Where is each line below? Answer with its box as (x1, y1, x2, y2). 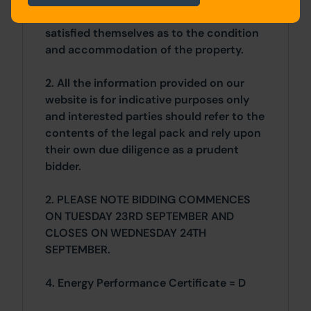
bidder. (45, 159, 81, 174)
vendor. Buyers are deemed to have (45, 9, 231, 24)
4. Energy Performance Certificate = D (45, 276, 246, 291)
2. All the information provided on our (45, 76, 244, 91)
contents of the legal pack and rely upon (45, 126, 261, 141)
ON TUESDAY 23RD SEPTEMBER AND (45, 209, 234, 224)
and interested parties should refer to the (45, 109, 264, 124)
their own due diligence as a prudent (45, 142, 239, 158)
